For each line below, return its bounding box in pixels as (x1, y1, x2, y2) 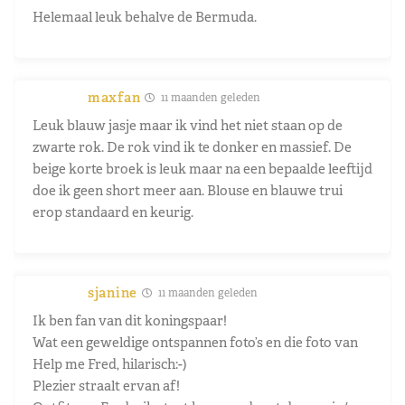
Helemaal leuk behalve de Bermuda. (33, 7, 257, 25)
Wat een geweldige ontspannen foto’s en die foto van (33, 333, 358, 351)
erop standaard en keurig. (33, 202, 193, 221)
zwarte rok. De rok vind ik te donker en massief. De (33, 137, 352, 155)
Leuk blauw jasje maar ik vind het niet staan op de (33, 116, 343, 134)
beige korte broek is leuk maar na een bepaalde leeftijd (33, 159, 372, 177)
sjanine (88, 283, 137, 301)
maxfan (88, 88, 141, 106)
